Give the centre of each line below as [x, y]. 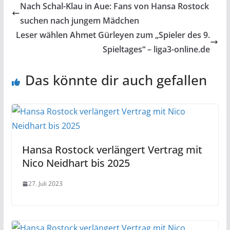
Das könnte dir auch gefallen [116, 80]
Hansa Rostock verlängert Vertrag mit [112, 150]
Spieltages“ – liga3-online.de [157, 49]
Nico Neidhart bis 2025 [76, 163]
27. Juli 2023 [45, 184]
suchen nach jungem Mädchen [79, 21]
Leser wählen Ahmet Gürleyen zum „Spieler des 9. [113, 35]
